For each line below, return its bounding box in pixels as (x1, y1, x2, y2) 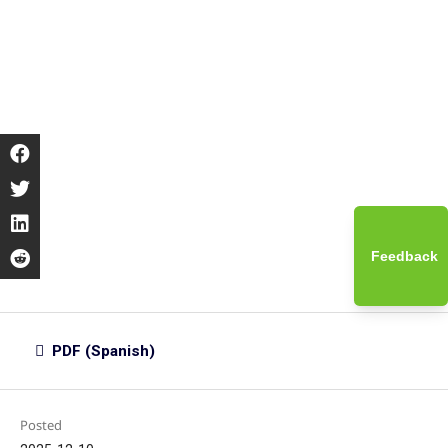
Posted (19, 415, 62, 434)
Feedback (371, 248, 439, 264)
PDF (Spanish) (48, 342, 156, 361)
